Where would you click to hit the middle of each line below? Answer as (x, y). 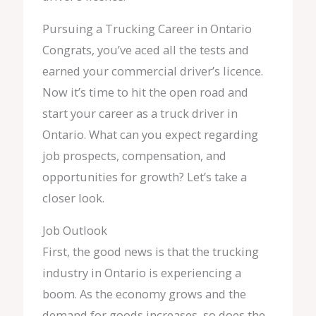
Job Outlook (74, 231)
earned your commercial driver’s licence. (152, 71)
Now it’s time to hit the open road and (145, 92)
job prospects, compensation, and (134, 156)
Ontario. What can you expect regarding (150, 135)
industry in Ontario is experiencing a (141, 273)
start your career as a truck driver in (140, 114)
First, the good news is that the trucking (150, 252)
